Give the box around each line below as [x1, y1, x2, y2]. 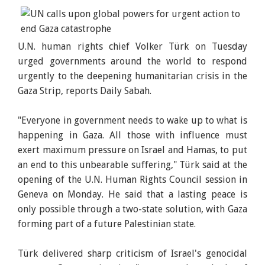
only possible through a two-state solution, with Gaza [18, 203, 247, 215]
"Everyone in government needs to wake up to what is [18, 115, 247, 127]
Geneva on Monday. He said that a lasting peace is [18, 189, 247, 201]
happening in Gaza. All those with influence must [18, 130, 247, 141]
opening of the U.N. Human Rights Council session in [18, 174, 247, 186]
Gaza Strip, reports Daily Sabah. [18, 85, 152, 97]
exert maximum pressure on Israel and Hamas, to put [18, 144, 247, 156]
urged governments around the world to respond [18, 56, 247, 67]
